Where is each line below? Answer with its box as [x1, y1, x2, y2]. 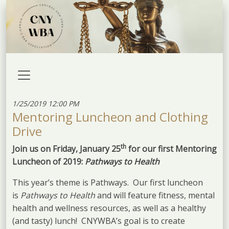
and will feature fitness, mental [97, 189, 215, 201]
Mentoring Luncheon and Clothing [12, 108, 208, 125]
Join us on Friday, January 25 [12, 143, 121, 154]
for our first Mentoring [126, 143, 217, 154]
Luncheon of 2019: [12, 155, 85, 167]
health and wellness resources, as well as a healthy [12, 202, 206, 214]
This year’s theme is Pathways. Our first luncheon [12, 176, 203, 188]
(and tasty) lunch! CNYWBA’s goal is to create [12, 215, 185, 226]
